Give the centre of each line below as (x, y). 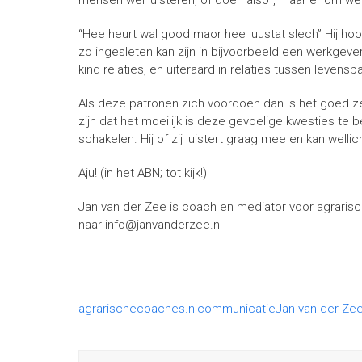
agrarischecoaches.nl (138, 309)
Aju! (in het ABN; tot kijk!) (143, 173)
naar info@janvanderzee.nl (150, 225)
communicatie (236, 309)
